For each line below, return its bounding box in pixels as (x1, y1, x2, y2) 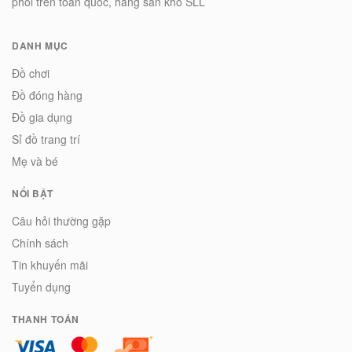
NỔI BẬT (12, 185, 53, 200)
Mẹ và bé (12, 152, 58, 169)
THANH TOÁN (12, 311, 79, 326)
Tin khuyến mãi (12, 256, 88, 273)
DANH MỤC (12, 38, 68, 53)
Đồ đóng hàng (12, 86, 82, 103)
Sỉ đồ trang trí (12, 130, 80, 147)
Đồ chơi (12, 64, 49, 81)
